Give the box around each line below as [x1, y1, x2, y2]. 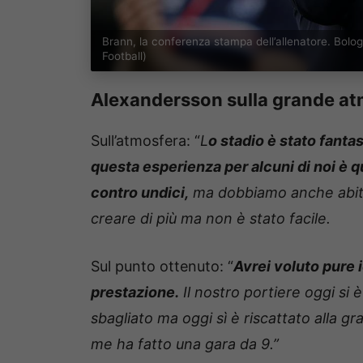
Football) [101, 49, 147, 62]
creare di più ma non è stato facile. [91, 209, 331, 227]
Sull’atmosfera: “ [91, 131, 200, 149]
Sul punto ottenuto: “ [91, 257, 233, 275]
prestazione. [91, 283, 179, 301]
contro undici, [91, 183, 189, 201]
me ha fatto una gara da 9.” [91, 335, 279, 352]
